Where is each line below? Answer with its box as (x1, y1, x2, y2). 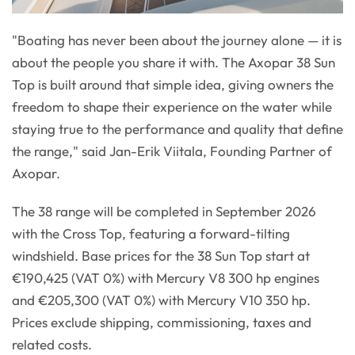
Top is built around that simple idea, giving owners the (12, 76, 334, 94)
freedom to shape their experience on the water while (12, 98, 332, 116)
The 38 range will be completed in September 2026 (12, 203, 316, 220)
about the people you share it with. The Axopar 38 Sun (12, 54, 335, 71)
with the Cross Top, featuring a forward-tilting (12, 225, 290, 242)
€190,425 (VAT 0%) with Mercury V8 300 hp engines (12, 269, 319, 287)
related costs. (12, 336, 92, 353)
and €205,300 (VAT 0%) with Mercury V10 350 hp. (12, 292, 311, 309)
